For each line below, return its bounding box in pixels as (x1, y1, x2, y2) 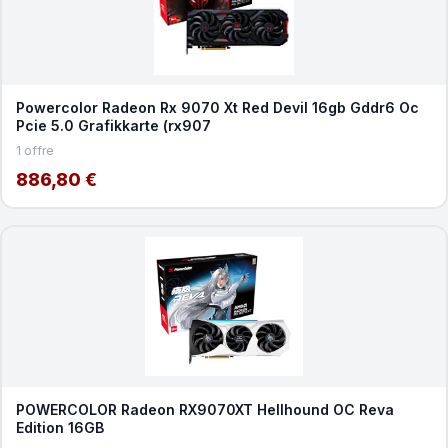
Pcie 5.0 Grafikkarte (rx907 (15, 116, 211, 134)
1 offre (15, 142, 54, 158)
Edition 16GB (15, 418, 104, 436)
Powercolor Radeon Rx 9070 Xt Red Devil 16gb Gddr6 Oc (15, 98, 419, 116)
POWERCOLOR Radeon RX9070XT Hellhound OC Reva (15, 400, 394, 418)
